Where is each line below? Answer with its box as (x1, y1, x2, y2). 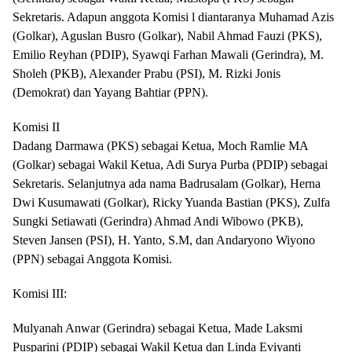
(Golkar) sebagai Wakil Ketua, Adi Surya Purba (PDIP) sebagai (13, 157, 328, 171)
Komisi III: (13, 286, 67, 300)
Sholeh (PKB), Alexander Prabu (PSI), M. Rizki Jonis (13, 66, 280, 80)
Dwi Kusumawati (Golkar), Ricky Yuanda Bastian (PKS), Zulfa (13, 195, 330, 209)
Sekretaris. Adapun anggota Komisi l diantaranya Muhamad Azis (13, 9, 334, 24)
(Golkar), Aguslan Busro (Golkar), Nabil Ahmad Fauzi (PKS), (13, 28, 322, 42)
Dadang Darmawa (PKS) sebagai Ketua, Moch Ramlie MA (13, 138, 308, 152)
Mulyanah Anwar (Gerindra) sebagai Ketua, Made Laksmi (13, 321, 302, 335)
